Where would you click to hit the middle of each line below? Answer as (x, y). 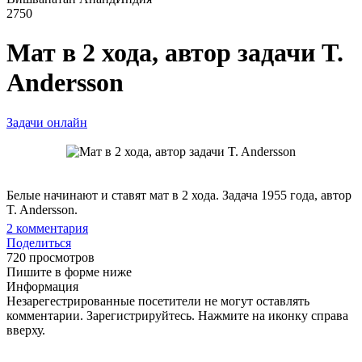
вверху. (26, 330)
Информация (42, 286)
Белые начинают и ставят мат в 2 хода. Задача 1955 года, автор (179, 195)
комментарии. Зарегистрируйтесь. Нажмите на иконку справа (177, 315)
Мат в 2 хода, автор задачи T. (175, 53)
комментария (51, 228)
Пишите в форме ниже (69, 271)
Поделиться (39, 242)
